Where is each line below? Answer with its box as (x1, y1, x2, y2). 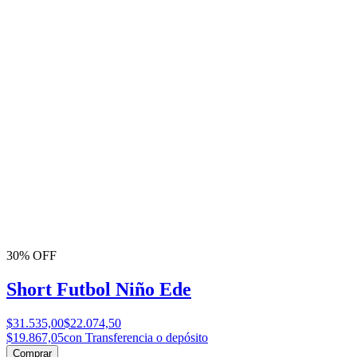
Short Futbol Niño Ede (6, 279, 191, 300)
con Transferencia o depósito (64, 331, 208, 345)
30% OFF (6, 249, 57, 263)
